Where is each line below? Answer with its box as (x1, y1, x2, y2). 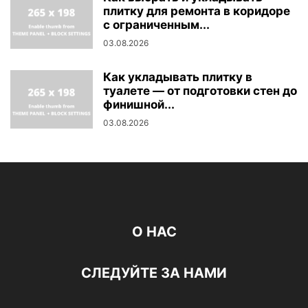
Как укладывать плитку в (103, 70, 252, 85)
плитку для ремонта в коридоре (103, 4, 290, 19)
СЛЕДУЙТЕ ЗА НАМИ (81, 265, 227, 282)
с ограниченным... (103, 18, 210, 32)
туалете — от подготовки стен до (103, 84, 297, 98)
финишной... (103, 98, 175, 112)
